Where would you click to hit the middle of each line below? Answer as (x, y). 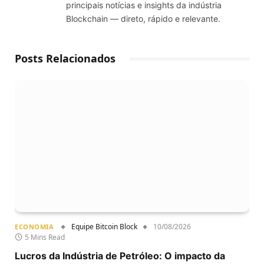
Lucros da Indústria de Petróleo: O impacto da (120, 255)
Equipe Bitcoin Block (105, 226)
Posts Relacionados (65, 58)
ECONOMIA (34, 226)
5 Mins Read (45, 237)
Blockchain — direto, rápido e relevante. (143, 18)
